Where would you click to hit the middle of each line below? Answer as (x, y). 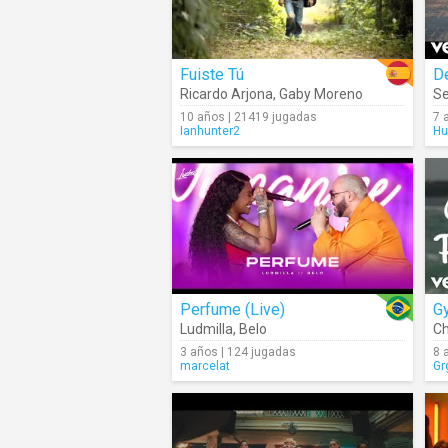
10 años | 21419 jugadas (248, 117)
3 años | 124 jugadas (238, 352)
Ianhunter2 (210, 131)
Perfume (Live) (232, 309)
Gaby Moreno (321, 94)
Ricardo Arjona (226, 94)
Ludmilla (206, 329)
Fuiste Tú (212, 74)
